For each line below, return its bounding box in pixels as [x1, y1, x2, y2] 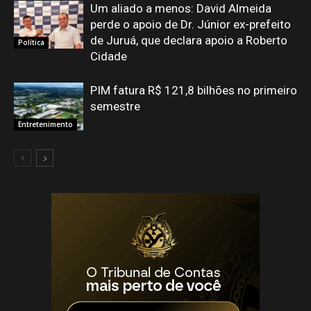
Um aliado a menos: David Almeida [90, 1, 271, 16]
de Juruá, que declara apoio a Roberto [90, 33, 287, 48]
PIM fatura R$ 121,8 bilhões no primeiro [90, 83, 297, 98]
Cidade [90, 49, 127, 64]
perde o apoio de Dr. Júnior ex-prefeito [90, 17, 291, 32]
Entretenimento [18, 119, 73, 129]
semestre [90, 99, 140, 114]
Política [18, 37, 44, 47]
